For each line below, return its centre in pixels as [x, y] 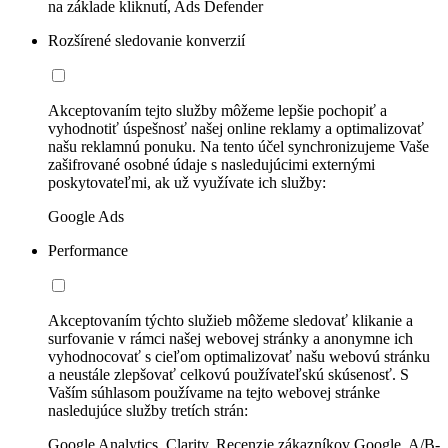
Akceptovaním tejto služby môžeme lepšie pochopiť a [217, 111]
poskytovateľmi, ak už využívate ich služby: [187, 183]
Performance [88, 251]
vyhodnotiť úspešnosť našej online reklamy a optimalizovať [236, 129]
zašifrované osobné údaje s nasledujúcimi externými [211, 165]
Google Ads [86, 217]
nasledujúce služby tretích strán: [148, 411]
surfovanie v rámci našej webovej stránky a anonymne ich [230, 339]
